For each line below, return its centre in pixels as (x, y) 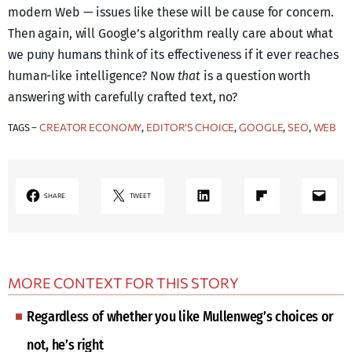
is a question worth (255, 75)
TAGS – (24, 127)
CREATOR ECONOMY (91, 127)
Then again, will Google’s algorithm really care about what (171, 33)
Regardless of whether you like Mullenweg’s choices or (180, 316)
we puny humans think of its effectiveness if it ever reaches (173, 54)
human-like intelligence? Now (93, 75)
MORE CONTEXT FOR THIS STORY (123, 282)
